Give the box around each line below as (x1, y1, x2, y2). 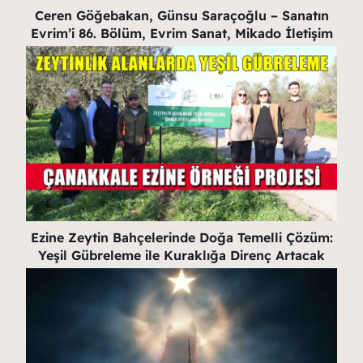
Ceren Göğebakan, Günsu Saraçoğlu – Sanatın (34, 6, 329, 23)
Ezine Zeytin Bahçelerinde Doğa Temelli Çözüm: (30, 228, 333, 246)
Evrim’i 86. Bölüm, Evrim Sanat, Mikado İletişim (30, 24, 333, 41)
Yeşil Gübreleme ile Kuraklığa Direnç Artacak (38, 246, 325, 263)
